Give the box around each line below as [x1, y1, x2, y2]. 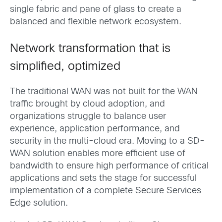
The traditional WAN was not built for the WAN [10, 88, 198, 96]
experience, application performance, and [10, 125, 180, 133]
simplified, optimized [10, 61, 120, 72]
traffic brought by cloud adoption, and [10, 100, 165, 109]
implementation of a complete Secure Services [10, 187, 201, 195]
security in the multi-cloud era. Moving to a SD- [10, 137, 205, 146]
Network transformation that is [10, 43, 170, 55]
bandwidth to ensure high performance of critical [10, 162, 209, 170]
